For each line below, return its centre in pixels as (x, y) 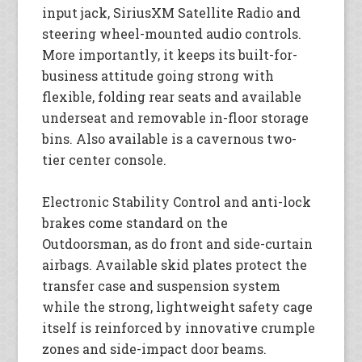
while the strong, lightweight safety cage (178, 306)
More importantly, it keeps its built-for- (170, 54)
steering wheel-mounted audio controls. (172, 33)
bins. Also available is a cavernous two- (170, 138)
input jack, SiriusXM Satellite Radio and (172, 12)
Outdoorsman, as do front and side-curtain (178, 243)
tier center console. (105, 159)
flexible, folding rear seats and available (172, 96)
